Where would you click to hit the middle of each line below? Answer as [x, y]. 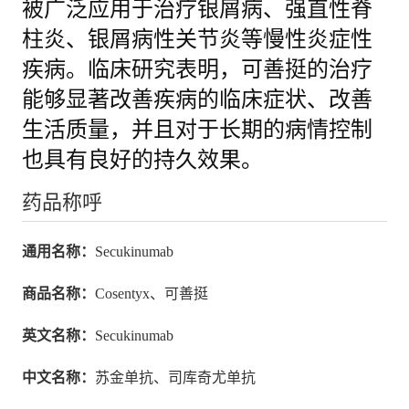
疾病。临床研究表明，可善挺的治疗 [197, 69]
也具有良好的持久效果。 [142, 159]
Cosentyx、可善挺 [151, 293]
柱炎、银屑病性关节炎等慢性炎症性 [197, 39]
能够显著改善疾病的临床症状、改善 [197, 99]
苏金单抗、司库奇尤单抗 [175, 377]
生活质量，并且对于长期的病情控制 [197, 129]
